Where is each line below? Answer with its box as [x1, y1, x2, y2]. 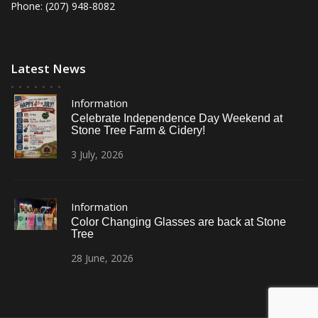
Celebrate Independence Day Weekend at [71, 112, 283, 124]
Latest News [11, 60, 86, 77]
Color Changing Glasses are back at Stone [71, 215, 286, 228]
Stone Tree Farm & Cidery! [71, 124, 205, 136]
